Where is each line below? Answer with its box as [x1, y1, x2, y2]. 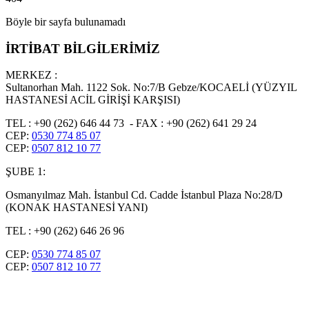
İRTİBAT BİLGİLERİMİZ [6, 41, 160, 56]
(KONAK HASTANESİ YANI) [6, 201, 148, 214]
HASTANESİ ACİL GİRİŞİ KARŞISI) [6, 94, 180, 106]
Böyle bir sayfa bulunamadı [6, 16, 126, 28]
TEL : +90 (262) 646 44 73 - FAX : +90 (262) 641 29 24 [6, 117, 257, 130]
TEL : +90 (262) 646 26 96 [6, 225, 127, 237]
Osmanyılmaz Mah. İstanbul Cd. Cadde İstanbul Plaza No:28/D [6, 189, 283, 201]
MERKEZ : [6, 69, 57, 81]
